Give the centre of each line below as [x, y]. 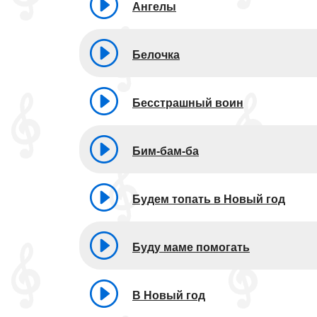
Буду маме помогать [191, 247]
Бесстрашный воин [188, 103]
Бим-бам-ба [166, 151]
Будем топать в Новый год [209, 199]
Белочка [156, 54]
